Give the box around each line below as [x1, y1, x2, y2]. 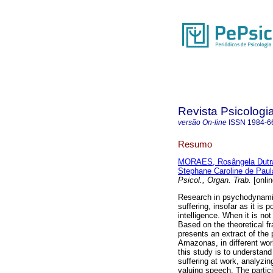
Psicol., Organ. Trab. [178, 175, 251, 185]
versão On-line [178, 118, 227, 127]
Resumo [178, 138, 212, 149]
